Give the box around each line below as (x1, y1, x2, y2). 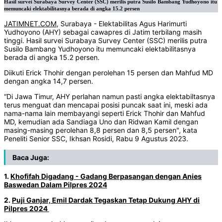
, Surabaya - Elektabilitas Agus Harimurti (56, 19, 187, 28)
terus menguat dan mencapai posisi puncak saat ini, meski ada (4, 101, 208, 110)
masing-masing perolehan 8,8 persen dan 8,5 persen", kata (4, 126, 197, 135)
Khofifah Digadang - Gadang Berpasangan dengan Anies (10, 172, 202, 181)
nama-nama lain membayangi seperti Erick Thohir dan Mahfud (4, 109, 205, 118)
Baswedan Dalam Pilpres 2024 (4, 180, 107, 189)
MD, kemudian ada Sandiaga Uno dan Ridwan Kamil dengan (4, 117, 198, 126)
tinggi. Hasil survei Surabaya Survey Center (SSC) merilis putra (4, 36, 207, 45)
